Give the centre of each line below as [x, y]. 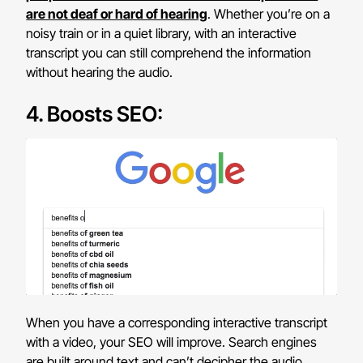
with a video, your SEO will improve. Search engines [172, 342]
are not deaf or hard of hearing [117, 14]
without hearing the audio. [100, 72]
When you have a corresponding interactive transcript [177, 323]
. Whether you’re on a [269, 14]
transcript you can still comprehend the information [169, 53]
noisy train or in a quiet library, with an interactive [162, 33]
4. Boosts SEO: [95, 113]
